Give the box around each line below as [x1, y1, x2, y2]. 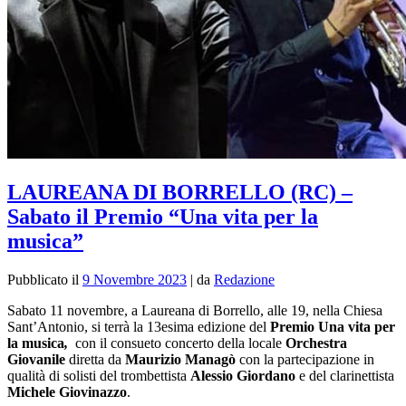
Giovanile [7, 351, 65, 367]
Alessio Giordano [190, 367, 295, 383]
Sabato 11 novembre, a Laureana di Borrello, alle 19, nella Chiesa [7, 302, 382, 318]
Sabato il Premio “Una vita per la [7, 204, 318, 228]
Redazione [214, 271, 275, 287]
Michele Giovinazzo [7, 383, 127, 400]
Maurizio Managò [125, 351, 236, 367]
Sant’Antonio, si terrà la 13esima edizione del [7, 318, 270, 334]
